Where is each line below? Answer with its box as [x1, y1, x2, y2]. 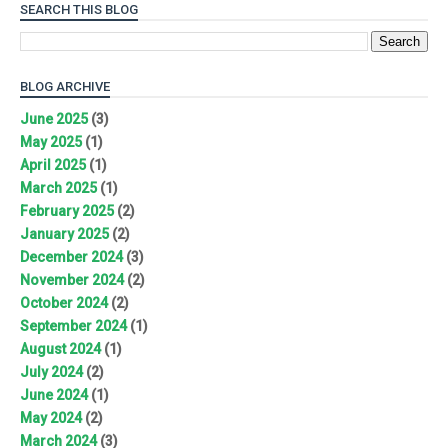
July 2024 [20, 364, 83, 381]
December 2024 [20, 249, 123, 266]
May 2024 [20, 410, 82, 427]
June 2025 [20, 111, 88, 128]
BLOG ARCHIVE [20, 78, 110, 94]
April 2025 [20, 157, 86, 174]
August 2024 [20, 341, 101, 358]
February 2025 [20, 203, 114, 220]
